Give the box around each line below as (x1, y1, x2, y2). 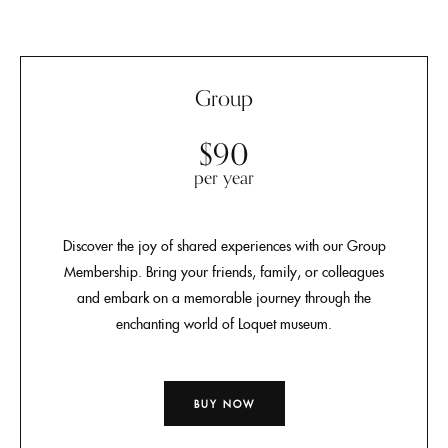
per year (194, 167, 254, 188)
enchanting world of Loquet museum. (116, 313, 332, 333)
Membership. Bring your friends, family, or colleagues (64, 261, 384, 281)
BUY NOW (193, 396, 255, 411)
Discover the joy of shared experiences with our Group (62, 235, 386, 255)
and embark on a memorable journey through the (77, 287, 371, 307)
